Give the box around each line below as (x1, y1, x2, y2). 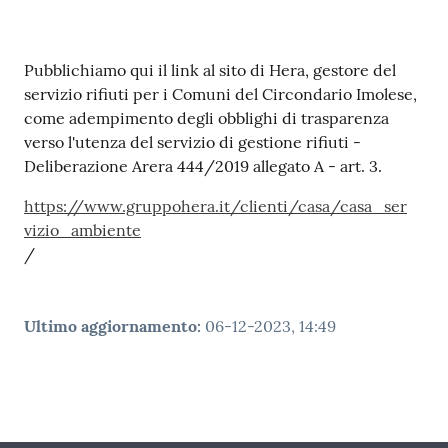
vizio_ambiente (24, 219, 141, 240)
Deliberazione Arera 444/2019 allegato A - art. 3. (24, 155, 382, 176)
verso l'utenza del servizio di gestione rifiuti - (24, 131, 361, 152)
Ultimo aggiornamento (24, 315, 197, 336)
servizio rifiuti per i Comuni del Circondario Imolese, (24, 83, 417, 104)
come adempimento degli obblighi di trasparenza (24, 107, 389, 128)
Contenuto (23, 52, 131, 89)
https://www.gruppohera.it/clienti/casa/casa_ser (24, 195, 407, 216)
